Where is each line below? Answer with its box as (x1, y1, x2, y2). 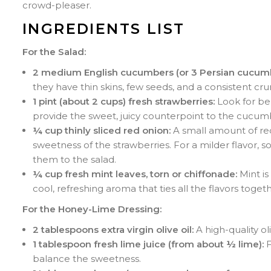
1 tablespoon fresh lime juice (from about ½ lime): (33, 238, 264, 250)
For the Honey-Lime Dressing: (22, 203, 162, 215)
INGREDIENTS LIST (22, 19, 185, 38)
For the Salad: (22, 45, 86, 57)
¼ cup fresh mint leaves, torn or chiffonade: (33, 168, 237, 180)
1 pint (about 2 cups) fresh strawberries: (33, 95, 215, 107)
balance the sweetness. (33, 252, 141, 264)
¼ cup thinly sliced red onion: (33, 124, 171, 136)
